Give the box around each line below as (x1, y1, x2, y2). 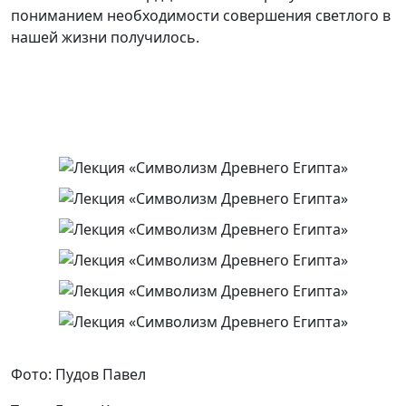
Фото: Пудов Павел (11, 364, 146, 385)
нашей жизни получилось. (11, 27, 199, 48)
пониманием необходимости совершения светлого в (11, 5, 391, 26)
